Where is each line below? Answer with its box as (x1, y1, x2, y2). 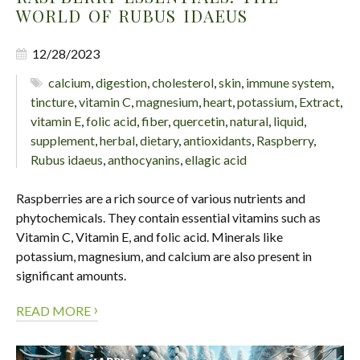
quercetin (173, 113, 225, 129)
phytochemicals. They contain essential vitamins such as (16, 210, 321, 226)
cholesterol (152, 75, 215, 91)
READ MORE (16, 303, 93, 319)
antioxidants (183, 133, 252, 149)
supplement (31, 133, 95, 149)
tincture (31, 94, 74, 110)
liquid (273, 113, 304, 129)
